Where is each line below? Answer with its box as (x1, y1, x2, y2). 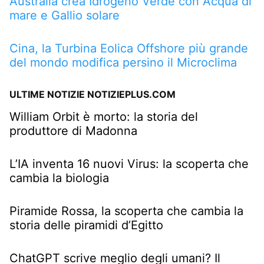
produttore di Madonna (9, 123, 137, 138)
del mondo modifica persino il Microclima (9, 55, 237, 70)
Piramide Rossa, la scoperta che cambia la (9, 203, 243, 218)
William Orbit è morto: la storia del (9, 109, 198, 124)
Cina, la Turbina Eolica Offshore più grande (9, 41, 248, 55)
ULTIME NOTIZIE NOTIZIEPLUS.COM (9, 88, 176, 100)
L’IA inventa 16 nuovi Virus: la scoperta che (9, 156, 249, 171)
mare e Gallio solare (9, 8, 120, 22)
